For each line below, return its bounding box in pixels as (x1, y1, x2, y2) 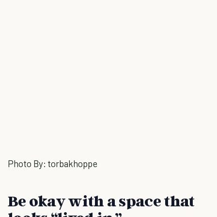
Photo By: (8, 158, 46, 169)
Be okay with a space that (8, 191, 195, 210)
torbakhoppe (47, 158, 97, 169)
